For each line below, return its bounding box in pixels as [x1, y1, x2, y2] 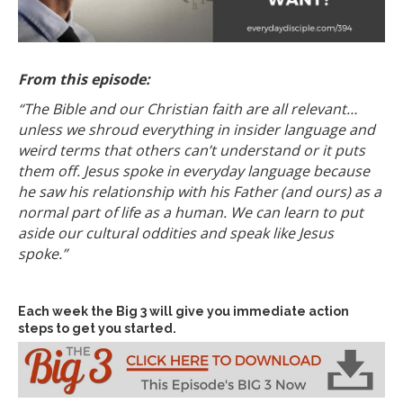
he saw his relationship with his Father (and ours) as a [18, 182, 381, 202]
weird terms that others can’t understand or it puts [18, 140, 365, 161]
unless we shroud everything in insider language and [18, 120, 375, 140]
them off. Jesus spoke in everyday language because [18, 161, 370, 182]
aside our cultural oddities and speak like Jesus [18, 223, 334, 244]
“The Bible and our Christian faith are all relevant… [18, 99, 357, 120]
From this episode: [18, 69, 150, 90]
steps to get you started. [18, 321, 176, 336]
